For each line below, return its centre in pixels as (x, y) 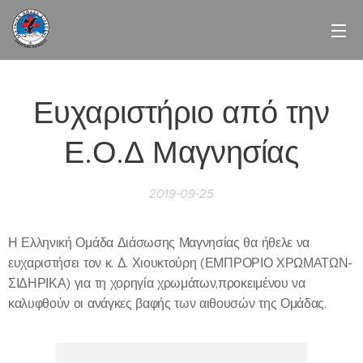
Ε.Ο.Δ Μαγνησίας (181, 152)
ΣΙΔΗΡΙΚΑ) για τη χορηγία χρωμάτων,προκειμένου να (157, 283)
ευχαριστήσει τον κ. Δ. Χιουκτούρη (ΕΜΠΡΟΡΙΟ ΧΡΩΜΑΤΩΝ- (181, 263)
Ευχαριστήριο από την (181, 112)
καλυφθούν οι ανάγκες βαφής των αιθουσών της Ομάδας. (167, 303)
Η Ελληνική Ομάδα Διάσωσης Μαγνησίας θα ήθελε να (159, 243)
